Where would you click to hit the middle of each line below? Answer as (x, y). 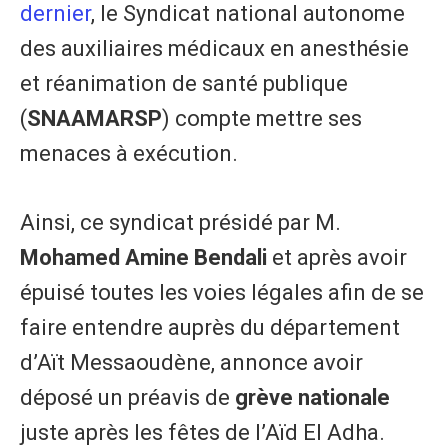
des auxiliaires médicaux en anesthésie (214, 49)
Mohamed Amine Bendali (146, 258)
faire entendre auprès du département (210, 328)
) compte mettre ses (262, 119)
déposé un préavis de (127, 398)
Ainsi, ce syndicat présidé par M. (180, 223)
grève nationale (312, 398)
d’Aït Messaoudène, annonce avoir (191, 363)
